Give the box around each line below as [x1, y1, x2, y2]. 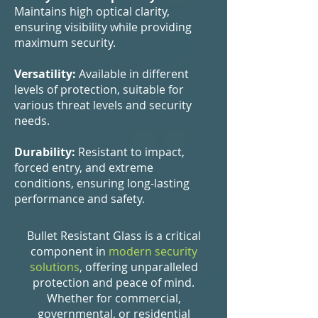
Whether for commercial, [46, 290, 181, 306]
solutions [29, 259, 79, 275]
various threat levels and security [14, 97, 192, 113]
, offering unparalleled [79, 259, 198, 275]
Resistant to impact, [75, 144, 185, 160]
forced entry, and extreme [14, 160, 153, 175]
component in [30, 243, 109, 259]
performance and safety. [14, 191, 145, 207]
